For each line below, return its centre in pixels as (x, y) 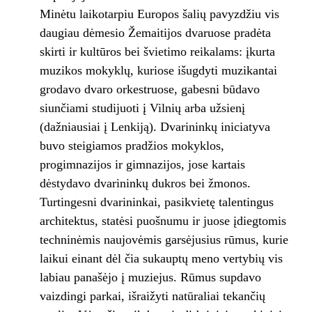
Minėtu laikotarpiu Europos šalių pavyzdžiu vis (159, 14)
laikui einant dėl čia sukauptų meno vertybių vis (161, 259)
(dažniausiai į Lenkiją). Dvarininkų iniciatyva (155, 127)
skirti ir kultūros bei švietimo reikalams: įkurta (157, 52)
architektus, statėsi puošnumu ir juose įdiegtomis (163, 221)
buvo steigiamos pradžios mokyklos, (132, 146)
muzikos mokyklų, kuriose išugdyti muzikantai (158, 71)
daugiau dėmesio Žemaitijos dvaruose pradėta (155, 33)
